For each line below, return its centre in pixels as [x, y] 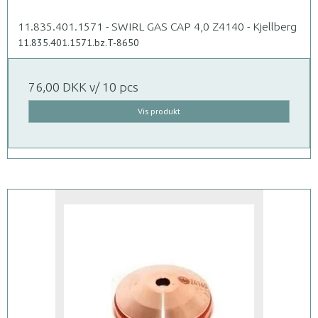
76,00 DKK [57, 87]
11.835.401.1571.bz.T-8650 [78, 42]
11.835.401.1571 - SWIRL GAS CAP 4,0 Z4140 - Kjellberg [157, 26]
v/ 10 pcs [113, 87]
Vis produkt [159, 111]
